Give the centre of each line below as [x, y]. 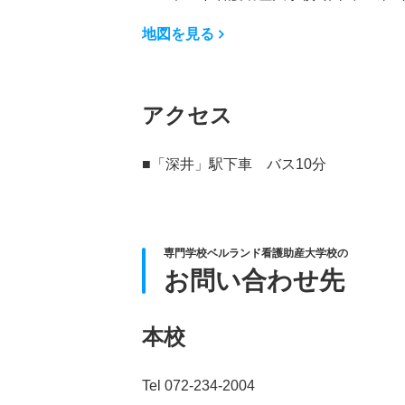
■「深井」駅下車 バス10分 [234, 164]
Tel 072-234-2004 [198, 385]
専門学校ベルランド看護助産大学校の [256, 253]
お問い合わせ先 [254, 280]
